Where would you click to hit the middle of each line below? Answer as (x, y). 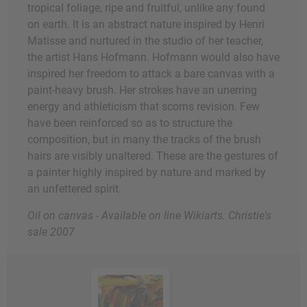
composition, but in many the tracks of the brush (144, 140)
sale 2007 (51, 232)
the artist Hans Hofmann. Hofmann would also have (153, 58)
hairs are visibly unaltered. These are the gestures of (153, 156)
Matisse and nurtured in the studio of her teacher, (145, 41)
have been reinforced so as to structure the (130, 123)
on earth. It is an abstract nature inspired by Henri (146, 25)
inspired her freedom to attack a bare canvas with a (151, 74)
